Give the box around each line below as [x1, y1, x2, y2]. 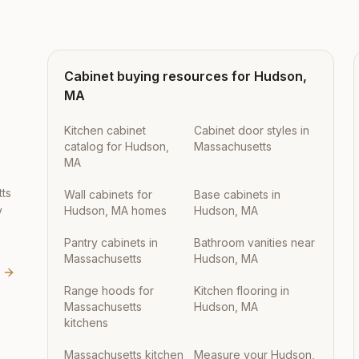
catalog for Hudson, [63, 139, 169, 153]
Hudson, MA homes [63, 204, 167, 217]
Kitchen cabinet [63, 123, 146, 137]
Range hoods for [63, 284, 154, 297]
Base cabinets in [193, 188, 280, 201]
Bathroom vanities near [193, 236, 315, 249]
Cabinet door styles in [193, 123, 309, 137]
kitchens [63, 316, 108, 329]
